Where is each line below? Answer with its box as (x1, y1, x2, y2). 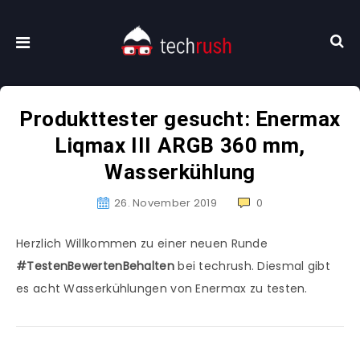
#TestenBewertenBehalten (16, 258, 174, 275)
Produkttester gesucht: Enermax (18, 107, 341, 132)
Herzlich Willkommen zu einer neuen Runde (16, 235, 268, 252)
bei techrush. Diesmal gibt (174, 258, 331, 275)
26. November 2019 (113, 195, 218, 211)
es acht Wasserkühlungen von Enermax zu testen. (16, 280, 308, 297)
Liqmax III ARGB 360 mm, (55, 133, 305, 158)
